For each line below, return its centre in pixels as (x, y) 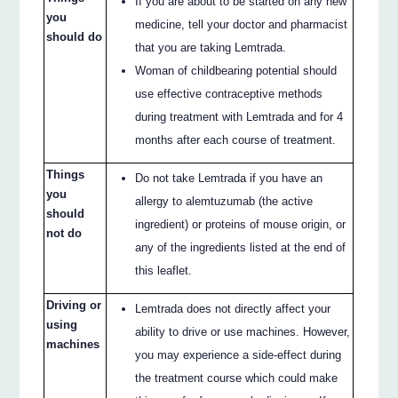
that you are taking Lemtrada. (211, 48)
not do (64, 234)
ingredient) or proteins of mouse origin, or (241, 225)
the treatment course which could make (237, 378)
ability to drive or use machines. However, (243, 332)
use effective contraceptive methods (229, 94)
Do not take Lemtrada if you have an (229, 179)
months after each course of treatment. (236, 140)
